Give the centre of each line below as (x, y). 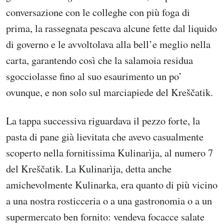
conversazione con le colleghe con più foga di (98, 12)
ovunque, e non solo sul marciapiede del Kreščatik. (109, 92)
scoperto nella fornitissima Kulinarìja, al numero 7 (109, 153)
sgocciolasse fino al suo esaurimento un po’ (94, 76)
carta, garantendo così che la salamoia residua (99, 60)
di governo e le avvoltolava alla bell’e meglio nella (108, 44)
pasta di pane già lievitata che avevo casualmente (105, 137)
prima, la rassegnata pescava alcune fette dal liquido (111, 28)
